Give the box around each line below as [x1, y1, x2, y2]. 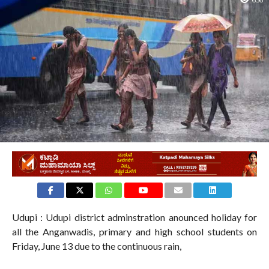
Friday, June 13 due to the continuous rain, [11, 240, 181, 252]
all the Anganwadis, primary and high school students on [11, 226, 258, 238]
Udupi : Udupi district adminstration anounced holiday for [11, 211, 258, 223]
